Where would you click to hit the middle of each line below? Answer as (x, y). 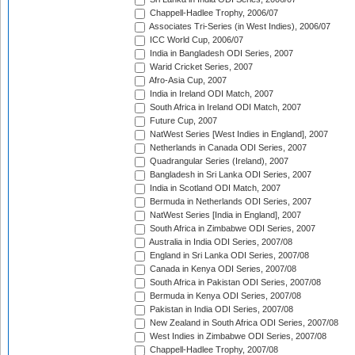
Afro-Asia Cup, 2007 (187, 80)
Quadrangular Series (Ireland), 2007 (218, 161)
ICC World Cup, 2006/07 (195, 40)
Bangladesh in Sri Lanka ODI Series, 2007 (229, 175)
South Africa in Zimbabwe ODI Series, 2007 (231, 229)
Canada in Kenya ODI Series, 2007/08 (222, 269)
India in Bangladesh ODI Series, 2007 (220, 53)
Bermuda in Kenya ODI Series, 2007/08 (224, 296)
